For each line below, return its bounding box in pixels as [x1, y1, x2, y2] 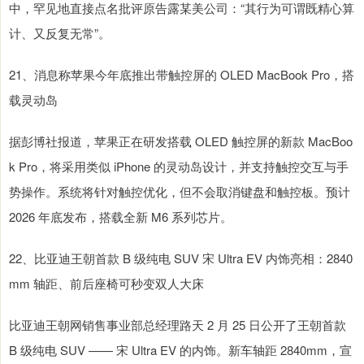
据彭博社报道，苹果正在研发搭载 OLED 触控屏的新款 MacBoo [9, 132, 353, 150]
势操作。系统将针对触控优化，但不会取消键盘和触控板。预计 [9, 183, 350, 201]
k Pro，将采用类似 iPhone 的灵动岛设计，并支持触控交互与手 [9, 158, 349, 175]
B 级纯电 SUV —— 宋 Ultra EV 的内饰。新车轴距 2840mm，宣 [9, 341, 352, 359]
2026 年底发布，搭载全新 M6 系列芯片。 [9, 208, 232, 226]
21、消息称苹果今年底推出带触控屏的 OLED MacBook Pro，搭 [9, 66, 354, 84]
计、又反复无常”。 [9, 24, 110, 42]
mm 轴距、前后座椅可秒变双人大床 [9, 275, 204, 292]
